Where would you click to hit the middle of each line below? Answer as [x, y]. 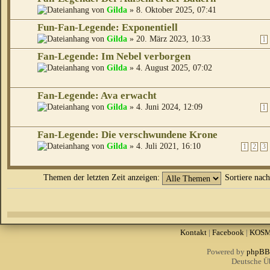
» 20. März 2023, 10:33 [169, 39]
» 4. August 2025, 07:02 [170, 68]
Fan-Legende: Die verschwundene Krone [127, 135]
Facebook [228, 233]
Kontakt [193, 233]
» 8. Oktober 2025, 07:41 [172, 10]
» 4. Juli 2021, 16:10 [164, 146]
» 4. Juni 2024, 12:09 [165, 107]
